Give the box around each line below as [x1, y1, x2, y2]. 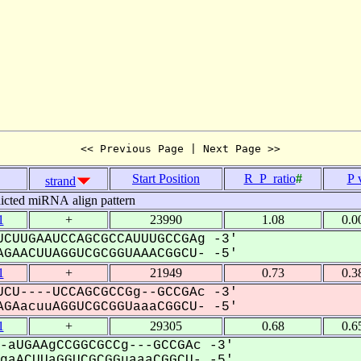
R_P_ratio [243, 171, 296, 185]
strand [45, 173, 76, 188]
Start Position [132, 171, 200, 185]
